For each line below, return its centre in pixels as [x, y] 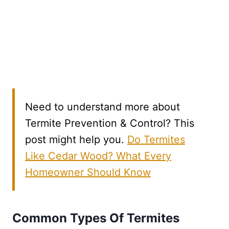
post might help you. [76, 139]
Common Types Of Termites [96, 218]
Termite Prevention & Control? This [110, 123]
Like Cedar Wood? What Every [98, 156]
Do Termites [156, 139]
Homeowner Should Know [88, 172]
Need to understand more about [102, 107]
